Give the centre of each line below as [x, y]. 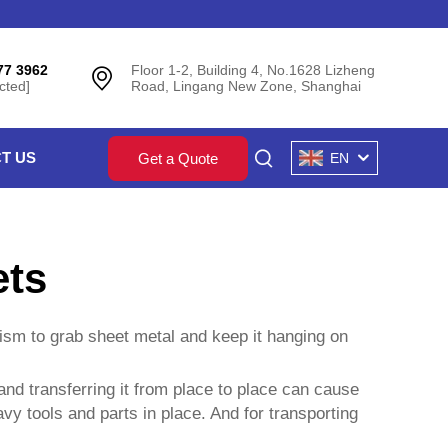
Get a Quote [177, 158]
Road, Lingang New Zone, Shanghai [246, 86]
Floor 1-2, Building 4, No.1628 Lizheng [253, 70]
